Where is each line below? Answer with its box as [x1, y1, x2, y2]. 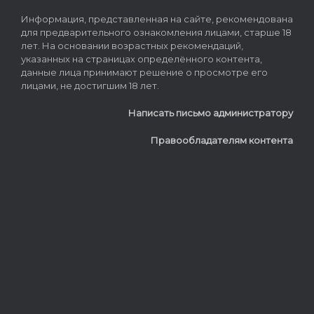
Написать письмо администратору [128, 107, 293, 119]
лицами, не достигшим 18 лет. [21, 80, 159, 92]
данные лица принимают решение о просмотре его [21, 67, 268, 78]
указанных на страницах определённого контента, [21, 53, 262, 65]
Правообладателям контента [151, 134, 293, 146]
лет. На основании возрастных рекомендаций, [21, 40, 243, 52]
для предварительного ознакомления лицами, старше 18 [21, 27, 292, 39]
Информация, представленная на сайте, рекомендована [21, 13, 293, 25]
